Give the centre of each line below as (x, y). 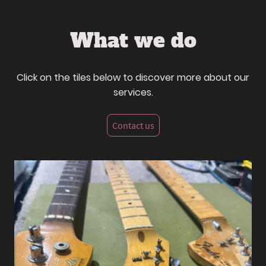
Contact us (133, 125)
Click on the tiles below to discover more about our (133, 77)
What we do (133, 40)
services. (133, 92)
